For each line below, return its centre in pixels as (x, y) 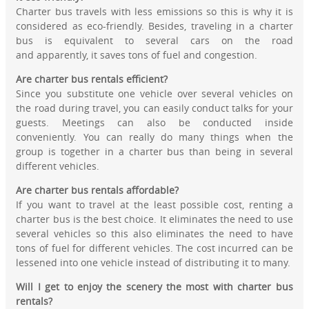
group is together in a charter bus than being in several (154, 152)
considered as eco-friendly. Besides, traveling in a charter (154, 26)
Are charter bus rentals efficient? (92, 79)
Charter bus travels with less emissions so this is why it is (154, 12)
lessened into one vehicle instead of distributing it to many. (153, 263)
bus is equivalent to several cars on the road (154, 41)
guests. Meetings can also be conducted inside (154, 123)
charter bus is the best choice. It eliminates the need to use (154, 219)
